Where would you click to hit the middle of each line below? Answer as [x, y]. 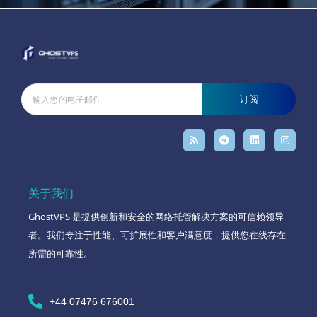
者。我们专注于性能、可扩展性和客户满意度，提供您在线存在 [157, 235]
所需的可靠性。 [60, 254]
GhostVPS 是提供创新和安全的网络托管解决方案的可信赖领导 [156, 217]
